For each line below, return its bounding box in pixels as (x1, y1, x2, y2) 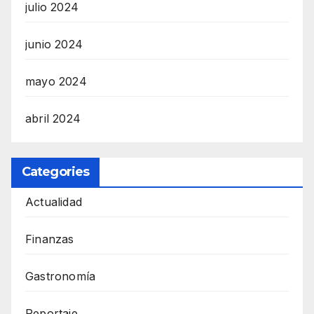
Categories (22, 164, 89, 180)
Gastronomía (25, 269, 96, 284)
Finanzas (25, 232, 74, 247)
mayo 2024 (25, 74, 87, 89)
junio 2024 (25, 37, 83, 52)
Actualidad (25, 195, 82, 210)
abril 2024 (25, 111, 81, 126)
